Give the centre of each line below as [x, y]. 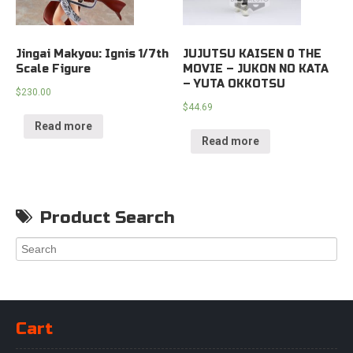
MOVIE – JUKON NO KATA [256, 69]
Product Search [108, 217]
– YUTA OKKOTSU [234, 84]
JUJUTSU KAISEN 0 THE [253, 54]
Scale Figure [53, 69]
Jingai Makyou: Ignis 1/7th [92, 54]
